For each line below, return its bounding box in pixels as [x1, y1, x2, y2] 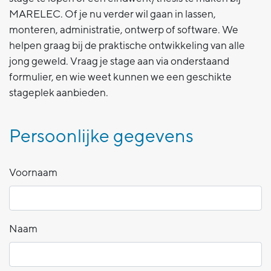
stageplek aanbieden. [9, 86, 108, 99]
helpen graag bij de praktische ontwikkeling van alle [9, 39, 245, 51]
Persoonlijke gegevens [9, 125, 194, 146]
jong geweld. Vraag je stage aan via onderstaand [9, 54, 229, 67]
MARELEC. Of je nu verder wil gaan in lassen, [9, 7, 216, 20]
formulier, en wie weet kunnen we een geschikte [9, 70, 232, 83]
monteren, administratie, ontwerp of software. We [9, 23, 238, 36]
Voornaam [9, 166, 57, 178]
